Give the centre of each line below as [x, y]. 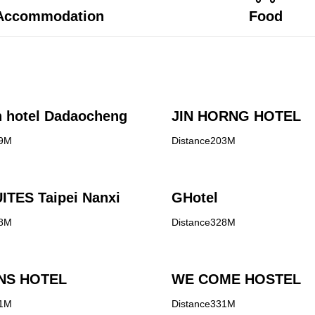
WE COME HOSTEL [236, 279]
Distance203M [204, 141]
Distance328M [204, 222]
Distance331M [204, 304]
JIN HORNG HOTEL [236, 116]
